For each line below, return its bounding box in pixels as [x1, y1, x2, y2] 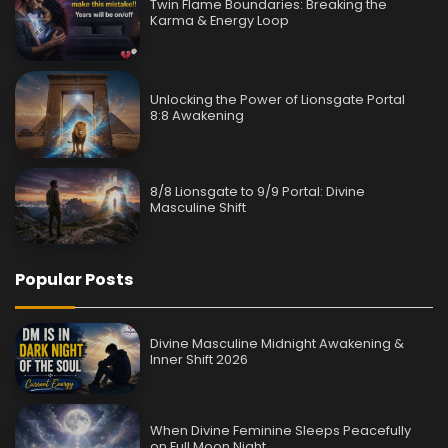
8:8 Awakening [150, 106, 245, 126]
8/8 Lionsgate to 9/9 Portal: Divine [150, 181, 366, 201]
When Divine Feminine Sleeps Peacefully [150, 420, 412, 440]
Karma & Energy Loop [150, 11, 290, 31]
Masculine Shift [150, 197, 247, 217]
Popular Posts [15, 268, 134, 292]
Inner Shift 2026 [150, 349, 249, 369]
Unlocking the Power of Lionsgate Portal [150, 90, 406, 110]
